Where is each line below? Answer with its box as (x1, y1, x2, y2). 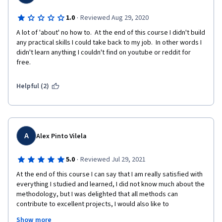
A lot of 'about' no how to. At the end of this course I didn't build (16, 28, 205, 38)
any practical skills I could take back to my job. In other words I (16, 38, 202, 48)
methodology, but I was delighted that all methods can (16, 189, 178, 199)
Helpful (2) (16, 81, 50, 91)
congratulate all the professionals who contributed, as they (16, 209, 192, 219)
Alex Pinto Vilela (36, 131, 87, 141)
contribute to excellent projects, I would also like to (16, 199, 169, 209)
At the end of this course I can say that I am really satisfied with (16, 169, 203, 179)
